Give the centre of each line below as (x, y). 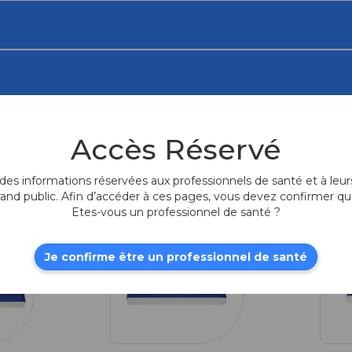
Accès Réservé (176, 149)
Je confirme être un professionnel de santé (176, 257)
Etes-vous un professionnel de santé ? (176, 212)
